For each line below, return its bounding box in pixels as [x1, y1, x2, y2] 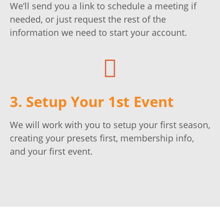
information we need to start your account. [10, 27, 190, 39]
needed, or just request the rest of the [10, 13, 166, 26]
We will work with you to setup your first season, [10, 118, 210, 131]
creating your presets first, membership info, [10, 132, 194, 144]
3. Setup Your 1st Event [10, 91, 174, 111]
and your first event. [10, 145, 95, 157]
